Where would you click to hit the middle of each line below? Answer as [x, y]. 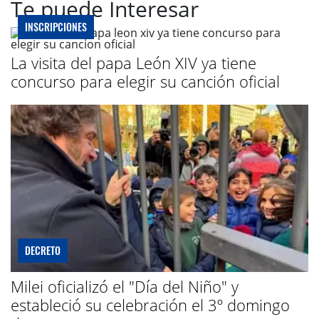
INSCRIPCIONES [56, 26]
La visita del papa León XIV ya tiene [134, 62]
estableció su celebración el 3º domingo [150, 304]
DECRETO [43, 250]
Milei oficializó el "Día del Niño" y [125, 286]
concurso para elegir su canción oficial [145, 81]
